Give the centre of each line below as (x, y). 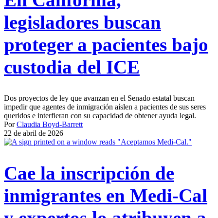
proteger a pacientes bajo (106, 44)
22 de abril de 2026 (34, 133)
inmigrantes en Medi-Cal (106, 196)
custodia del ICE (72, 67)
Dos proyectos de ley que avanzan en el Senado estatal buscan (99, 98)
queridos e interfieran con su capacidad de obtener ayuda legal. (100, 115)
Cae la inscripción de (89, 173)
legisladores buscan (82, 22)
